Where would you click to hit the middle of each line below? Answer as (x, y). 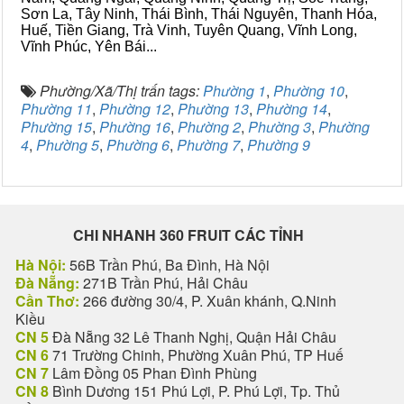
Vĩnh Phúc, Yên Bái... (89, 46)
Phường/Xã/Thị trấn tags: (121, 91)
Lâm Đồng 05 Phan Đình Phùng (153, 373)
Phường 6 (138, 145)
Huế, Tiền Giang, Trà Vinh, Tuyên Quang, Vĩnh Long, (189, 30)
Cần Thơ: (47, 301)
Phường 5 (68, 145)
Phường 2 (209, 127)
